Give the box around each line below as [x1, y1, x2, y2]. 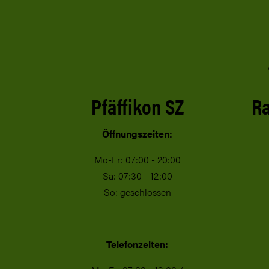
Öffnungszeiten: [102, 127, 173, 141]
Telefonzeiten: [106, 237, 169, 252]
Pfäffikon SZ [91, 91, 184, 121]
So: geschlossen [103, 185, 171, 199]
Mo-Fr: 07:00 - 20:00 [94, 153, 181, 167]
